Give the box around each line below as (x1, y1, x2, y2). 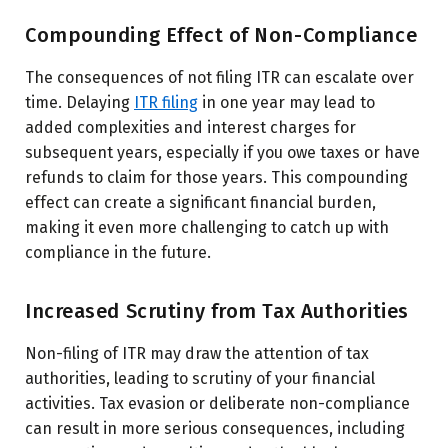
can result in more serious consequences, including (25, 418, 405, 438)
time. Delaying (25, 92, 134, 112)
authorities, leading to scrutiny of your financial (25, 368, 375, 388)
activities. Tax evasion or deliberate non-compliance (25, 393, 410, 413)
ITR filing (134, 92, 198, 112)
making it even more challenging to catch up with (25, 217, 389, 237)
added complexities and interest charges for (25, 117, 356, 137)
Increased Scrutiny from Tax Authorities (25, 298, 409, 323)
